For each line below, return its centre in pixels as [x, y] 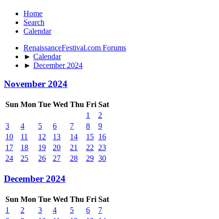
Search [34, 22]
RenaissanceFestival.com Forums [75, 47]
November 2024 [36, 84]
